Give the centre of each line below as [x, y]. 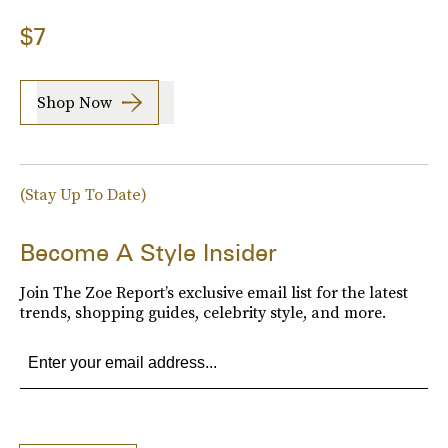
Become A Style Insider [148, 252]
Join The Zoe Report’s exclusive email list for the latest [214, 291]
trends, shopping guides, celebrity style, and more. [203, 311]
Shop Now [74, 102]
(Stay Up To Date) [83, 193]
